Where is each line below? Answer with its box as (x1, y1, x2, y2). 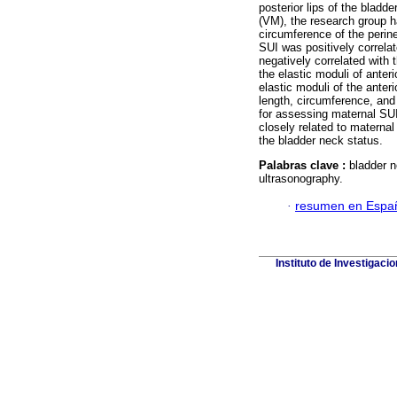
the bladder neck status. (259, 134, 383, 148)
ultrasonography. (259, 172, 343, 186)
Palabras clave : (259, 159, 349, 173)
